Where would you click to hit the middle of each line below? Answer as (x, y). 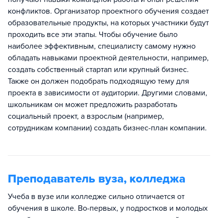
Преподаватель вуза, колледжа (97, 179)
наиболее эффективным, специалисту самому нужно (102, 46)
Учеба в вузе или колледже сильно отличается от (96, 196)
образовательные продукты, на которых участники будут (108, 23)
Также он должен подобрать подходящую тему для (99, 81)
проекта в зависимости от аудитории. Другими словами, (108, 93)
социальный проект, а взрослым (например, (86, 116)
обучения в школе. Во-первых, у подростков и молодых (108, 208)
